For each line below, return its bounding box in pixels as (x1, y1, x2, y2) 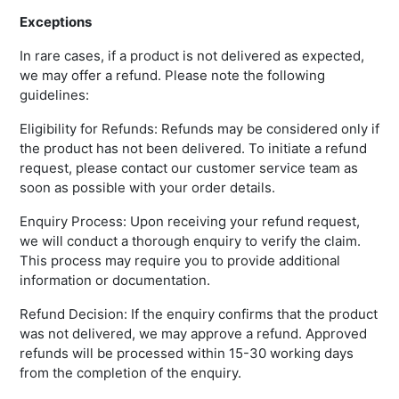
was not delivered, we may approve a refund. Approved (20, 325, 367, 343)
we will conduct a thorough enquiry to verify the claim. (20, 232, 361, 250)
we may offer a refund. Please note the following (20, 67, 325, 85)
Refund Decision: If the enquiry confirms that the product (20, 305, 378, 323)
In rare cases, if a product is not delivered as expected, (20, 47, 364, 65)
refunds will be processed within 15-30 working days (20, 345, 354, 362)
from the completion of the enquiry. (20, 364, 241, 382)
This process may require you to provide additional (20, 252, 340, 270)
